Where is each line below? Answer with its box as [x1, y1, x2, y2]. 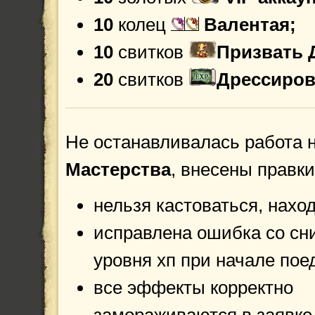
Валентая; [204, 14, 296, 35]
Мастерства [65, 159, 171, 180]
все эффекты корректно [94, 277, 293, 298]
